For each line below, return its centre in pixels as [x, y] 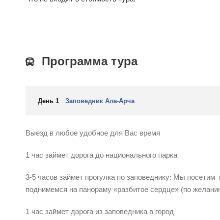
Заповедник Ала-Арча [100, 101]
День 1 [48, 101]
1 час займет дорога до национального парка [101, 155]
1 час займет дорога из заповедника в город [100, 211]
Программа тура [90, 61]
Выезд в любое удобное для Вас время [93, 133]
